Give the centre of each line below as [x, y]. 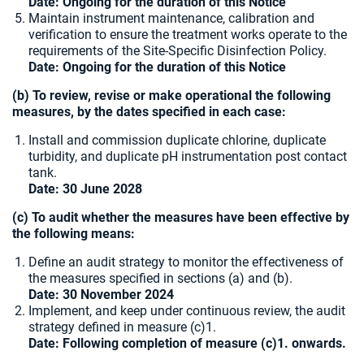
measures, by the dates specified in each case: [149, 112]
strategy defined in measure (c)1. [122, 327]
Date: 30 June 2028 [85, 189]
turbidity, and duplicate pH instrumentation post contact [188, 156]
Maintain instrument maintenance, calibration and [171, 18]
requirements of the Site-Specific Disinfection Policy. [178, 51]
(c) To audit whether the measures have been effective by [181, 217]
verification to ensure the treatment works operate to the [188, 35]
